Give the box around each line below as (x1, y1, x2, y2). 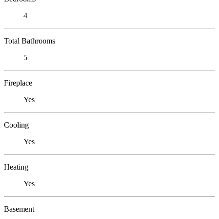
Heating (4, 162, 28, 171)
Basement (4, 204, 34, 213)
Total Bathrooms (4, 36, 55, 45)
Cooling (4, 120, 29, 129)
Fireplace (4, 78, 32, 87)
